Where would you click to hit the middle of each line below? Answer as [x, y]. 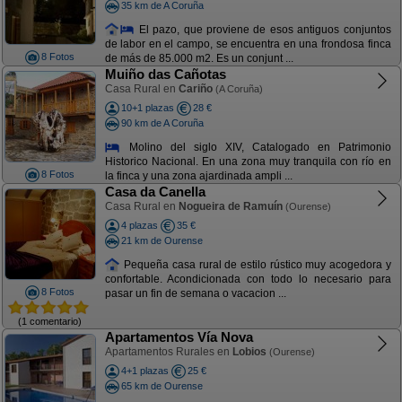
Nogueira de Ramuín [230, 206]
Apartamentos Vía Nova [179, 337]
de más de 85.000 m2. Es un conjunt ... [199, 59]
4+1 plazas [144, 371]
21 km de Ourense [162, 240]
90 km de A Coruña [162, 122]
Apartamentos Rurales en [168, 352]
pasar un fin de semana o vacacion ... [195, 294]
